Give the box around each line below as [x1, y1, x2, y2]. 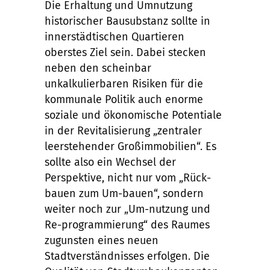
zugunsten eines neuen [45, 234, 159, 248]
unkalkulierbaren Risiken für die [45, 77, 203, 91]
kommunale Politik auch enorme [45, 93, 203, 107]
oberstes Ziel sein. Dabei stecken [45, 46, 206, 60]
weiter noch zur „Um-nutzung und [45, 202, 210, 216]
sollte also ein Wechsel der [45, 155, 176, 169]
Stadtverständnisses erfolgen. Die [45, 250, 210, 263]
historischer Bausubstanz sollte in [45, 14, 210, 28]
